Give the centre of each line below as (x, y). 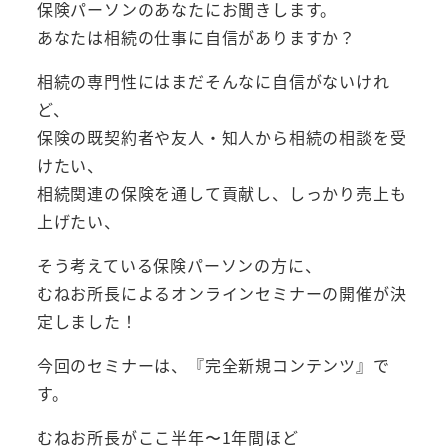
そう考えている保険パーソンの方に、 (179, 265)
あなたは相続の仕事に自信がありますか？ (196, 37)
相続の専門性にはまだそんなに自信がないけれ (213, 81)
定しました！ (87, 321)
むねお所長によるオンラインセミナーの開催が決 (221, 293)
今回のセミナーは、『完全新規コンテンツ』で (213, 365)
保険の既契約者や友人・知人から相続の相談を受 (221, 137)
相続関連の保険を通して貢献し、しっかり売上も (221, 193)
